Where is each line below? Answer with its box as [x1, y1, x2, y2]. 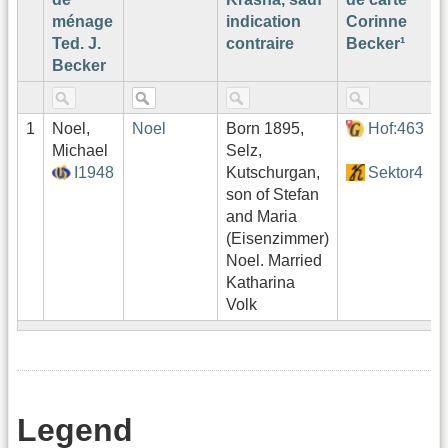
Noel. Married [226, 252, 322, 270]
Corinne [346, 13, 407, 31]
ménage [52, 13, 113, 31]
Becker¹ [346, 35, 405, 53]
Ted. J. [52, 35, 101, 53]
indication [226, 13, 301, 31]
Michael [52, 142, 108, 160]
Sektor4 [368, 164, 424, 182]
